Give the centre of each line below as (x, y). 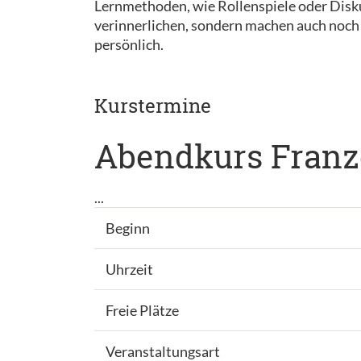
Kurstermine (153, 106)
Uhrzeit (129, 269)
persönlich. (129, 44)
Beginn (127, 228)
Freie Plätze (142, 310)
